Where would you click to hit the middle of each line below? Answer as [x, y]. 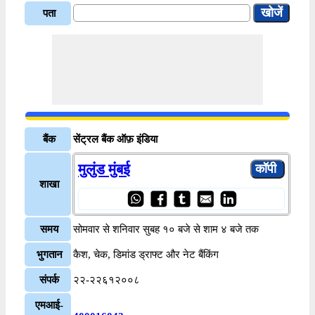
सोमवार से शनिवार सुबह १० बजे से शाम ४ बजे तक [166, 229]
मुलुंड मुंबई [104, 169]
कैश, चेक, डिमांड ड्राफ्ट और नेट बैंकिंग [146, 254]
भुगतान [49, 254]
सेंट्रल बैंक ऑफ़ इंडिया [115, 139]
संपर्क [49, 279]
